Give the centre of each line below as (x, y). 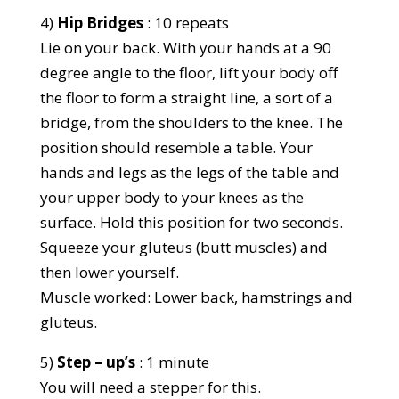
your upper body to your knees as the (171, 197)
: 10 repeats (186, 22)
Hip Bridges (100, 22)
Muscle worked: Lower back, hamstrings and (196, 297)
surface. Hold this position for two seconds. (191, 222)
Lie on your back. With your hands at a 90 (185, 47)
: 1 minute (172, 362)
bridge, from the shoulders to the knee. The (191, 122)
